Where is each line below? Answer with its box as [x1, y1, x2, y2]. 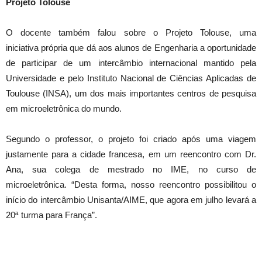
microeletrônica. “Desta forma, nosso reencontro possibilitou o [6, 180, 256, 189]
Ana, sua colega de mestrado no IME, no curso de [6, 164, 256, 174]
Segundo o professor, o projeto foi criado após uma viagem [6, 134, 256, 144]
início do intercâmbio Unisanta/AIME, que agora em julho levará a [6, 195, 256, 205]
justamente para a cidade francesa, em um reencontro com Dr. [6, 149, 256, 159]
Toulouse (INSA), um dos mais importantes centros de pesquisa [6, 88, 256, 98]
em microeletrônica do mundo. [6, 104, 122, 113]
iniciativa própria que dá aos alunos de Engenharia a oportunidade [6, 43, 256, 53]
